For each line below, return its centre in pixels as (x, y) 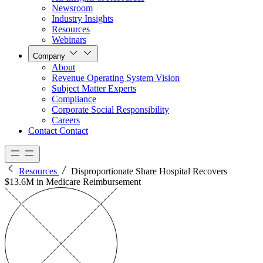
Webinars (69, 40)
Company (49, 56)
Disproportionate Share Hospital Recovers (149, 171)
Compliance (74, 99)
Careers (66, 120)
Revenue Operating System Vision (116, 78)
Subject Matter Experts (94, 89)
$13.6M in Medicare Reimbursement (73, 182)
